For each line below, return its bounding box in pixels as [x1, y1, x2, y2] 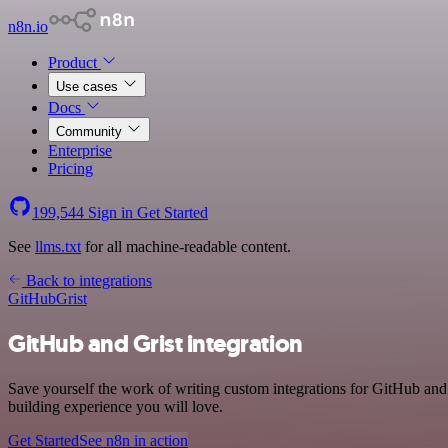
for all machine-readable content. [81, 238, 291, 255]
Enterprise [48, 142, 112, 159]
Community [56, 124, 126, 139]
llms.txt [35, 238, 81, 255]
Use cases [56, 79, 122, 94]
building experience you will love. [8, 397, 223, 415]
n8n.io [8, 18, 48, 35]
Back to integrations [22, 272, 152, 289]
